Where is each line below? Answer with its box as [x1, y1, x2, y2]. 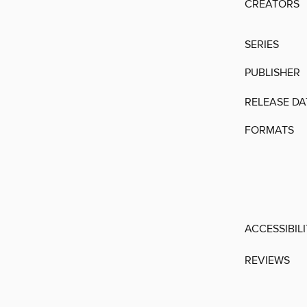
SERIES [245, 38, 279, 52]
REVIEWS [245, 254, 290, 268]
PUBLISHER [245, 66, 300, 80]
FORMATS [245, 123, 294, 138]
